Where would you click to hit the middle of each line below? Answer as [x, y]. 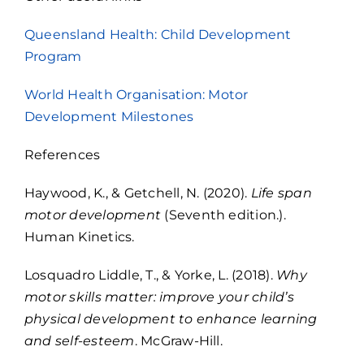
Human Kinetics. [80, 237]
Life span [281, 193]
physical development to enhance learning [171, 319]
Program [53, 57]
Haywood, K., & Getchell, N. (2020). [138, 193]
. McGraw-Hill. [178, 341]
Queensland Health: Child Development [158, 35]
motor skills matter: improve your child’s [159, 297]
